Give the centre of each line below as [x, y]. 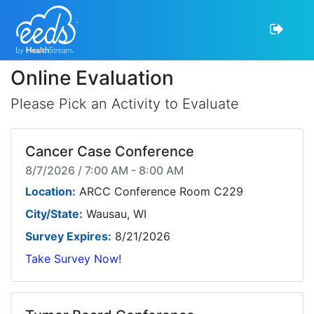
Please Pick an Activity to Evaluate [125, 104]
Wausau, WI [115, 214]
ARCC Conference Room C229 [159, 191]
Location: [50, 191]
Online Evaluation [92, 78]
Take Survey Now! [73, 259]
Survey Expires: [68, 236]
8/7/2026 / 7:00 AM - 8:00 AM [104, 170]
